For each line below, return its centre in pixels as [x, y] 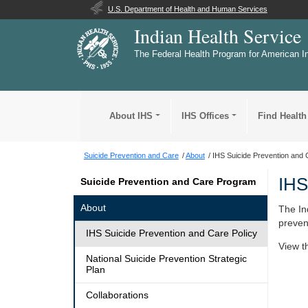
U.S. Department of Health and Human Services [187, 9]
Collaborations [117, 295]
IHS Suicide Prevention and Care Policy [171, 233]
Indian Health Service [218, 36]
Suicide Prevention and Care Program [168, 181]
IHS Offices [206, 115]
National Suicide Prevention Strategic [166, 258]
